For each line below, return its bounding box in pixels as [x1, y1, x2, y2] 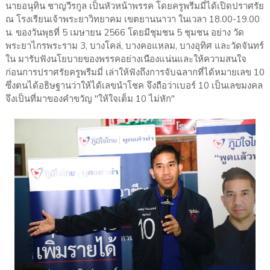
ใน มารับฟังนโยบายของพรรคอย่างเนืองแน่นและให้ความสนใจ [5, 53, 246, 66]
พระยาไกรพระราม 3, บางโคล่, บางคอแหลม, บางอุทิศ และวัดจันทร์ [5, 40, 264, 52]
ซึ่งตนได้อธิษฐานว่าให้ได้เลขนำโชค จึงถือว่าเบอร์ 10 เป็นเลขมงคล [5, 80, 263, 92]
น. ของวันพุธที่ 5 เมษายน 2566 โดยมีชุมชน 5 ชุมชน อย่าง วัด [5, 27, 244, 39]
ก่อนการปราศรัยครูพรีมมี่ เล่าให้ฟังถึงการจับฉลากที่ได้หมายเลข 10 [5, 66, 265, 79]
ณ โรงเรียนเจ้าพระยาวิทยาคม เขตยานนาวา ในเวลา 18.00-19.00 [5, 13, 260, 26]
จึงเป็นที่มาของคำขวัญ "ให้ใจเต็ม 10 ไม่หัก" [5, 93, 175, 105]
